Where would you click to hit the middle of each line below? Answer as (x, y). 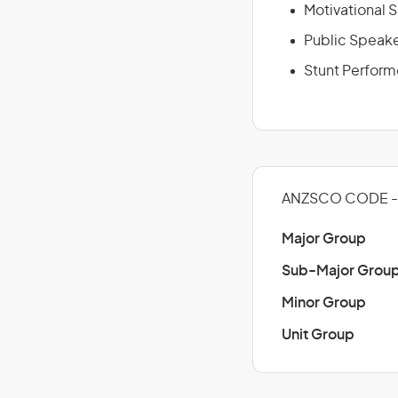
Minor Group (324, 303)
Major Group (324, 239)
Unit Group (318, 335)
